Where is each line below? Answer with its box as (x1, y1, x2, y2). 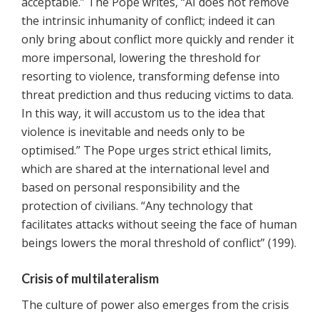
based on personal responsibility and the (21, 179, 240, 196)
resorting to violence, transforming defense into (21, 68, 280, 85)
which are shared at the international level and (21, 161, 269, 177)
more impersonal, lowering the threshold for (21, 50, 261, 66)
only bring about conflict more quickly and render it (21, 31, 294, 48)
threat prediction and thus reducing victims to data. (21, 87, 293, 103)
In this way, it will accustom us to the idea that (21, 105, 265, 122)
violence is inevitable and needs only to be (21, 124, 245, 140)
